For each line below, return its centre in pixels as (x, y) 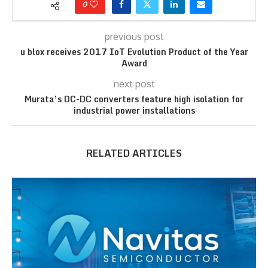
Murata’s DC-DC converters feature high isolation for (134, 99)
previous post (134, 37)
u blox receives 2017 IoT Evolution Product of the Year (134, 52)
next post (134, 84)
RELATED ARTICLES (134, 153)
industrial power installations (134, 111)
